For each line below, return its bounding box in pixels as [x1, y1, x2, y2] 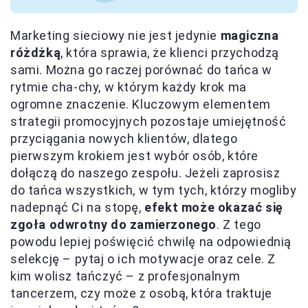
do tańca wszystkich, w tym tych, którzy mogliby [10, 183, 297, 198]
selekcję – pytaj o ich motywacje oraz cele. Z [10, 252, 276, 267]
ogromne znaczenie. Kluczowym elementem [10, 97, 271, 112]
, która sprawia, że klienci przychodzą [60, 45, 280, 60]
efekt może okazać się [144, 200, 283, 215]
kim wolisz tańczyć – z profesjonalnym [10, 269, 241, 284]
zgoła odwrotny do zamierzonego [10, 217, 217, 232]
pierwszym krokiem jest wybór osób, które [10, 148, 259, 164]
